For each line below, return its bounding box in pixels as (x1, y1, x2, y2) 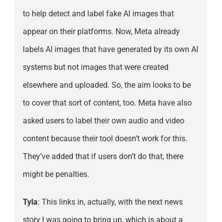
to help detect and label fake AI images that (22, 9, 174, 19)
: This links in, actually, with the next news (37, 197, 183, 207)
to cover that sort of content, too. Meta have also (22, 98, 192, 108)
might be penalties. (22, 169, 89, 179)
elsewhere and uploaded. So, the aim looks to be (22, 80, 191, 90)
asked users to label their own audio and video (22, 116, 184, 126)
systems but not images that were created (22, 62, 168, 72)
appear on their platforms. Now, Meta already (22, 27, 180, 37)
